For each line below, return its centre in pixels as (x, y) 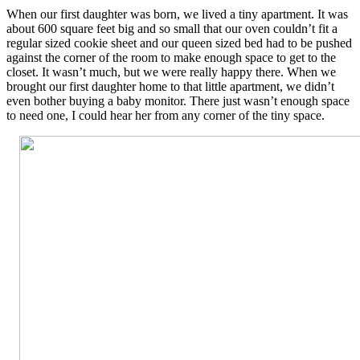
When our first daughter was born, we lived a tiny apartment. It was (177, 14)
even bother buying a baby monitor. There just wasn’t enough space (178, 100)
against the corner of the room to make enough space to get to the (171, 57)
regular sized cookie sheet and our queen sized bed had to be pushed (179, 43)
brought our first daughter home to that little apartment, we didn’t (170, 86)
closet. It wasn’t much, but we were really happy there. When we (171, 72)
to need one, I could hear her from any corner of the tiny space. (166, 115)
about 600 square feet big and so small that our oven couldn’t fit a (172, 28)
